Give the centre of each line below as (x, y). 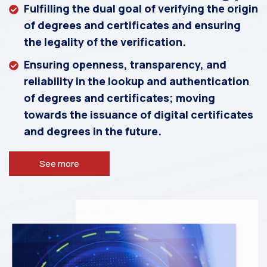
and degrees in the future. (93, 131)
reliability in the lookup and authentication (136, 81)
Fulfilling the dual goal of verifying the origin (141, 9)
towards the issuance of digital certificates (139, 115)
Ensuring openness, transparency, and (125, 65)
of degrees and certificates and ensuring (132, 25)
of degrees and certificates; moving (119, 98)
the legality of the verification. (105, 42)
